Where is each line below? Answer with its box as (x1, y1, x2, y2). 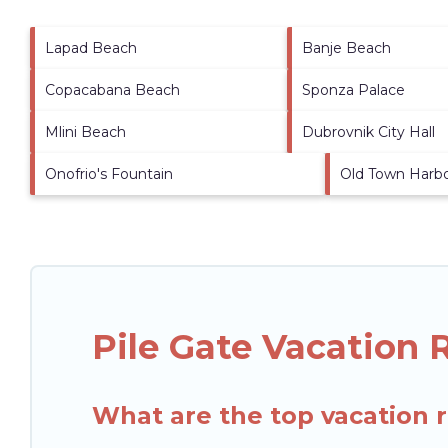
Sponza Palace (301, 80, 405, 99)
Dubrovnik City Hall (301, 122, 435, 141)
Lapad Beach (45, 38, 137, 57)
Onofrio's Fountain (45, 164, 173, 183)
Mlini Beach (45, 122, 126, 141)
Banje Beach (301, 38, 391, 57)
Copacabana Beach (45, 80, 180, 99)
